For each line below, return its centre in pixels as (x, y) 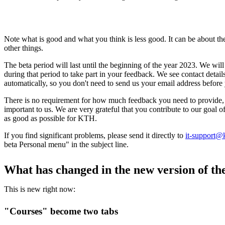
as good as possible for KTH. (50, 118)
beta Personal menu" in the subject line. (66, 144)
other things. (24, 48)
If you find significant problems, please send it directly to (95, 135)
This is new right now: (40, 189)
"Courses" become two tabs (61, 211)
